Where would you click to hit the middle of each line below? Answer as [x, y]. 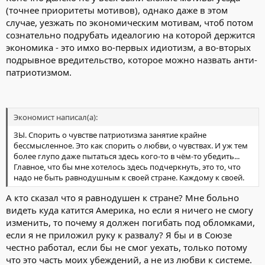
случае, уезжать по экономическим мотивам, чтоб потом [130, 22]
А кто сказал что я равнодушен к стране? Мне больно [122, 197]
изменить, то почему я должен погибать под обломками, [130, 222]
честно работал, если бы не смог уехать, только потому [127, 247]
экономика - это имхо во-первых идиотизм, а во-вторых [128, 47]
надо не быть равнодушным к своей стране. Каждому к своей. [129, 177]
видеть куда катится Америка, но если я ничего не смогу [130, 210]
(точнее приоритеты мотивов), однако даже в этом [117, 10]
